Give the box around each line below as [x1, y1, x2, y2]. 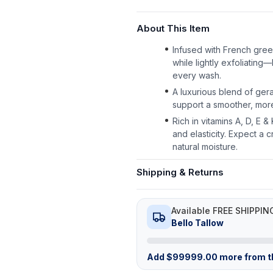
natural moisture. [172, 141, 238, 152]
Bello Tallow [171, 218, 224, 228]
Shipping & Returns [136, 166, 224, 178]
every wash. [172, 70, 221, 80]
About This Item [136, 23, 210, 34]
